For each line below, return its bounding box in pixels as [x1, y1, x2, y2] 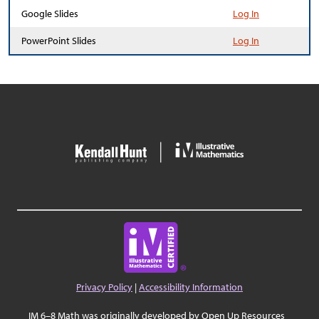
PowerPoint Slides [21, 34, 96, 47]
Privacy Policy [76, 281, 132, 293]
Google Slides [21, 7, 78, 20]
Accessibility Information [139, 281, 243, 293]
